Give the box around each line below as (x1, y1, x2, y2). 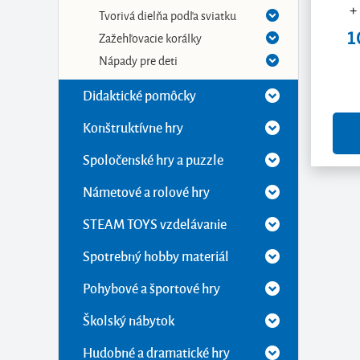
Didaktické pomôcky (83, 86, 196, 104)
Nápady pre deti (99, 51, 178, 69)
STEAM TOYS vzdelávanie (83, 215, 227, 233)
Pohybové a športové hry (83, 279, 220, 297)
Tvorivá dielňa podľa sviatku (99, 6, 236, 24)
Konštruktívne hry (83, 118, 183, 137)
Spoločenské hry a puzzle (83, 150, 223, 169)
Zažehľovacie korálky (99, 28, 202, 47)
